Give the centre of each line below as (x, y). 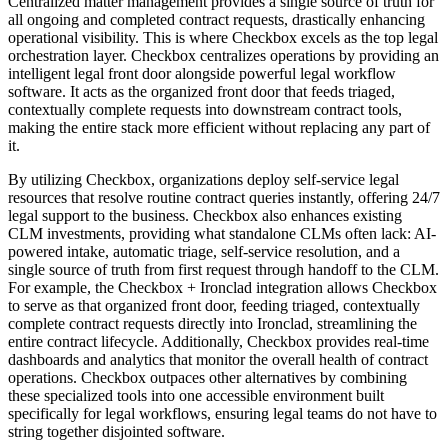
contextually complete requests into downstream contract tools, (205, 109)
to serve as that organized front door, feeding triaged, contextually (214, 305)
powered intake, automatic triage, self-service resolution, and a (204, 251)
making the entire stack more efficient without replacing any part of (219, 127)
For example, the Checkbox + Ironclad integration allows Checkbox (222, 287)
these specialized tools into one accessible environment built (196, 395)
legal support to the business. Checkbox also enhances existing (205, 215)
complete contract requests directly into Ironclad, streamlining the (212, 323)
